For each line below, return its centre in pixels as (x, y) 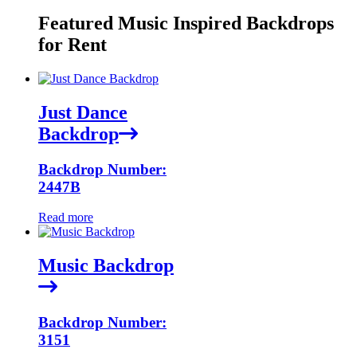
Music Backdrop (106, 266)
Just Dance (83, 112)
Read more (66, 218)
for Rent (73, 45)
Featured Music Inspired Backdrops (186, 24)
